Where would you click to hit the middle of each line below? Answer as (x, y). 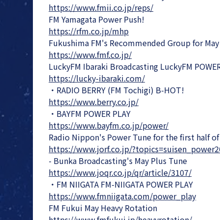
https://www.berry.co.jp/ (94, 101)
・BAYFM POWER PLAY (90, 113)
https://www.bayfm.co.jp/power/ (109, 125)
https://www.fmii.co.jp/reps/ (101, 7)
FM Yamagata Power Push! (97, 19)
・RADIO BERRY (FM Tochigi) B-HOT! (117, 90)
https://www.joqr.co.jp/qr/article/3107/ (120, 172)
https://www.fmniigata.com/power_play (123, 196)
